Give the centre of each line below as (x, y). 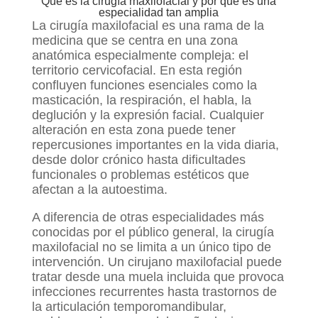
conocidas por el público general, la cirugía (153, 232)
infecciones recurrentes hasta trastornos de (154, 292)
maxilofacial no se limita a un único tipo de (151, 247)
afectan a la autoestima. (99, 190)
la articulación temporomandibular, (129, 307)
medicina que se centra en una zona (135, 41)
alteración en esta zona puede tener (133, 130)
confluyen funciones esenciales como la (144, 86)
